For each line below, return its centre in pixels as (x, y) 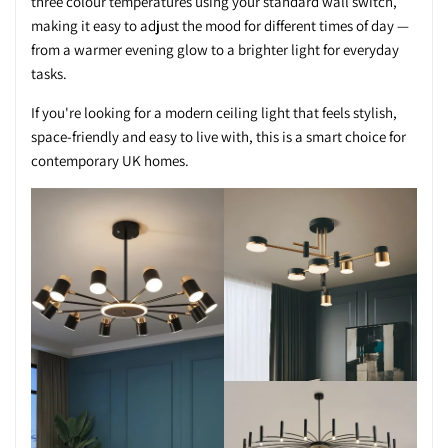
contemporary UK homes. (110, 161)
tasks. (49, 74)
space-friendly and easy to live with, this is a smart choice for (218, 137)
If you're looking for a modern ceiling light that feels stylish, (214, 113)
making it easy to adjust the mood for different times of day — (220, 26)
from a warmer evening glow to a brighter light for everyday (215, 50)
